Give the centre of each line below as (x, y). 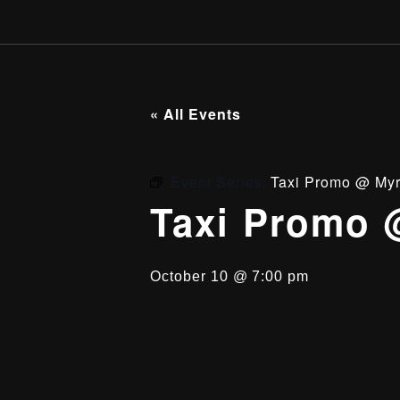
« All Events (196, 114)
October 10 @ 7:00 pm (230, 276)
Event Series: (221, 182)
